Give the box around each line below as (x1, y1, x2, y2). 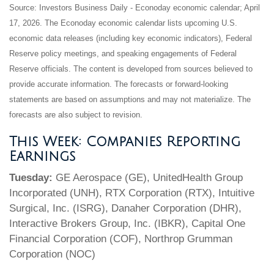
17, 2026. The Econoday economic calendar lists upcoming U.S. (9, 18, 237, 28)
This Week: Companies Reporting (9, 135, 240, 149)
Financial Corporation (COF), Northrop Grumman (9, 233, 232, 245)
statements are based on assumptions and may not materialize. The (9, 94, 251, 104)
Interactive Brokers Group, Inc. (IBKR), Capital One (9, 218, 245, 229)
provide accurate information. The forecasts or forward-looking (9, 79, 228, 89)
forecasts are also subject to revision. (9, 109, 143, 119)
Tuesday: (9, 172, 53, 183)
